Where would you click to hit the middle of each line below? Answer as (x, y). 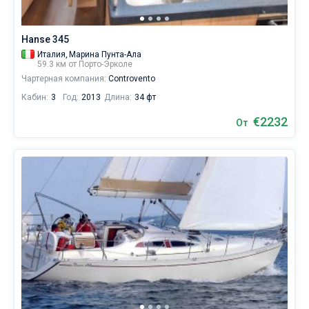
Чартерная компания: (64, 79)
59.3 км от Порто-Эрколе (85, 64)
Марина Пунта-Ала (105, 54)
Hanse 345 (45, 39)
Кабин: (35, 97)
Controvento (131, 79)
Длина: (118, 97)
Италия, (52, 54)
